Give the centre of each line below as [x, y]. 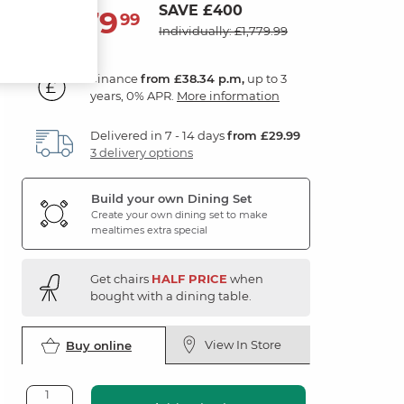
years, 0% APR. [133, 95]
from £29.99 [264, 135]
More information [228, 95]
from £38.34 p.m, [193, 78]
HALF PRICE [189, 278]
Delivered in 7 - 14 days [159, 135]
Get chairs [121, 278]
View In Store [243, 344]
